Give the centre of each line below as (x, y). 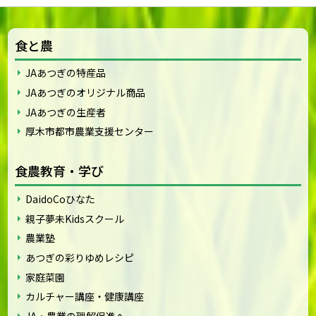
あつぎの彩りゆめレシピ (80, 257)
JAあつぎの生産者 (66, 112)
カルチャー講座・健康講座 (85, 297)
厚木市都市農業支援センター (90, 132)
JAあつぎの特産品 (66, 73)
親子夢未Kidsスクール (75, 218)
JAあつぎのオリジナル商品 (86, 93)
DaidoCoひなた (61, 199)
